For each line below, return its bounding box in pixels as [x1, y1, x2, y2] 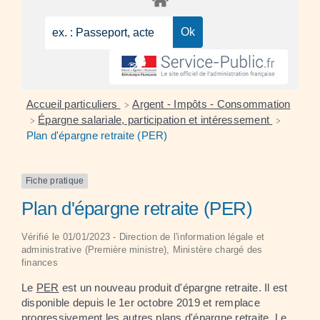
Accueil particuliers [26, 98, 121, 111]
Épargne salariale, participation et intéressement [38, 114, 273, 126]
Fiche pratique [26, 176, 84, 186]
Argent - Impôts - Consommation [132, 98, 291, 111]
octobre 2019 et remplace [134, 296, 260, 309]
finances [21, 256, 58, 268]
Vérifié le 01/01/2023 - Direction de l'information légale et [21, 231, 265, 242]
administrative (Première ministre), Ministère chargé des [21, 244, 263, 255]
